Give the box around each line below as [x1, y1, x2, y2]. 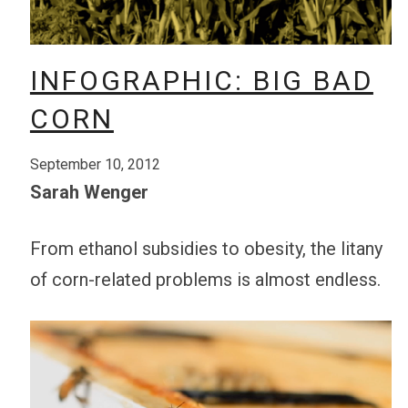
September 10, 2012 [29, 156, 160, 174]
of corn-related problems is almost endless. [29, 269, 381, 291]
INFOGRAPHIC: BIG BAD [29, 65, 373, 97]
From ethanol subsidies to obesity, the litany [29, 238, 382, 260]
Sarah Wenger [29, 181, 148, 204]
